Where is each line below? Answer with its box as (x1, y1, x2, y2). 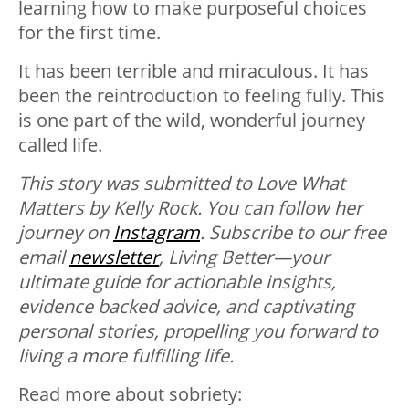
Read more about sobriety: (18, 382, 242, 407)
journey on (18, 220, 113, 246)
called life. (18, 132, 102, 158)
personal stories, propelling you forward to (18, 319, 378, 344)
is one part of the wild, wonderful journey (18, 108, 365, 133)
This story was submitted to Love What (18, 171, 345, 196)
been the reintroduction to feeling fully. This (18, 83, 385, 109)
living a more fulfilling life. (18, 343, 234, 369)
